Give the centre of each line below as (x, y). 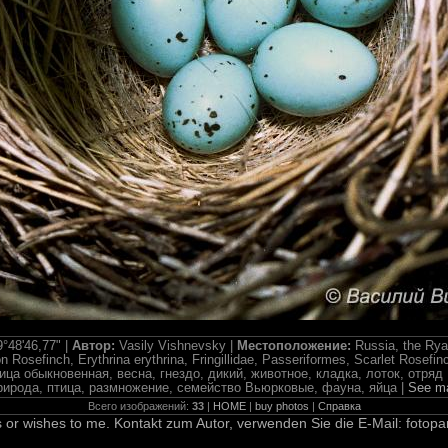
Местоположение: (295, 346)
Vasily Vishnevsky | (177, 346)
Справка (339, 406)
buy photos (281, 406)
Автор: (95, 346)
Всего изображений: (139, 406)
